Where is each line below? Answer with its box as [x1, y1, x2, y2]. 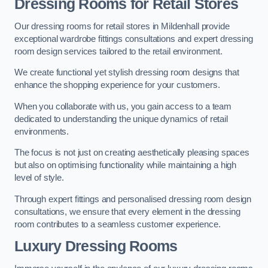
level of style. [14, 173, 64, 183]
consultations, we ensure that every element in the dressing [14, 206, 240, 217]
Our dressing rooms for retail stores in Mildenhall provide [14, 21, 230, 31]
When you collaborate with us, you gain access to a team [14, 101, 232, 111]
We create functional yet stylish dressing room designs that [14, 68, 239, 78]
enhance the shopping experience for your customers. [14, 80, 220, 90]
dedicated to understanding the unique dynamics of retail [14, 114, 228, 124]
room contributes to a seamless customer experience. [14, 219, 221, 229]
